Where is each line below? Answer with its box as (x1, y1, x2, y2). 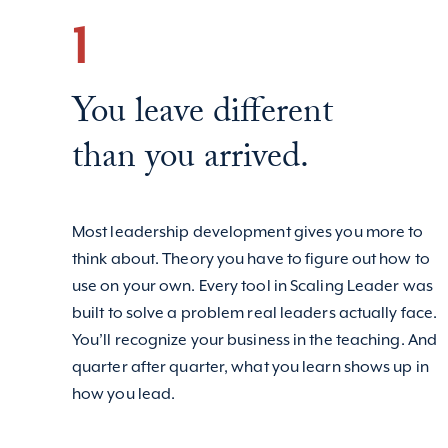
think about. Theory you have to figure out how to (71, 250, 430, 270)
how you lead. (71, 385, 176, 405)
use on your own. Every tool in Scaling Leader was (71, 277, 433, 297)
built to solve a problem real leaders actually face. (71, 304, 438, 324)
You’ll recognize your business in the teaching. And (71, 331, 438, 351)
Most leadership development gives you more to (71, 223, 424, 243)
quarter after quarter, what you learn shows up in (71, 358, 429, 378)
